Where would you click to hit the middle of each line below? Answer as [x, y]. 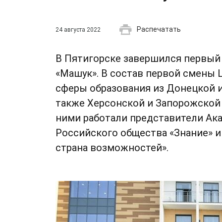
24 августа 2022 [78, 30]
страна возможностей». [112, 148]
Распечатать [159, 29]
